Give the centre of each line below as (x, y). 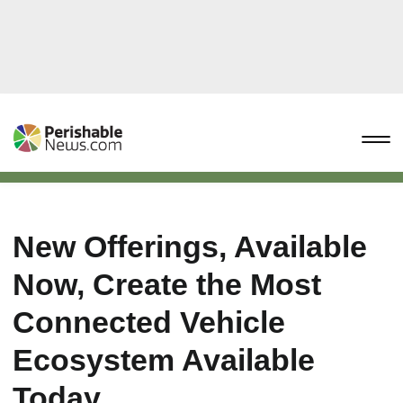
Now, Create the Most (167, 284)
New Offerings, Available (190, 246)
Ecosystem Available (164, 360)
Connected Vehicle (149, 322)
